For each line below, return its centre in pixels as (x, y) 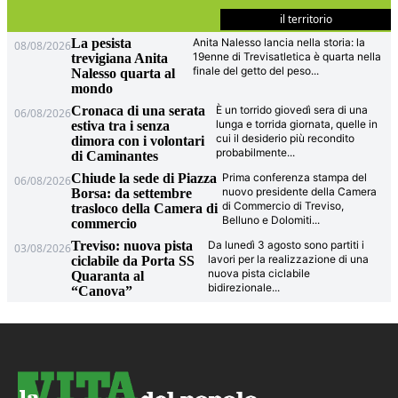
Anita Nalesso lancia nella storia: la (279, 43)
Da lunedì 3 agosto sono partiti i (287, 245)
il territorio (306, 20)
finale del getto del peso (252, 71)
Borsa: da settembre (132, 194)
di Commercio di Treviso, (283, 206)
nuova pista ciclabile (259, 274)
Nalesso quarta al (123, 74)
